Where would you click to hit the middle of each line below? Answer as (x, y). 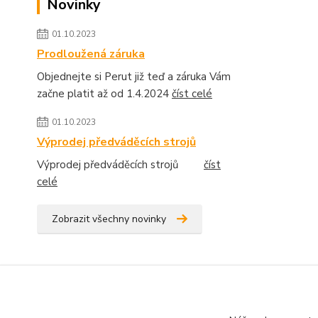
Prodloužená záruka (91, 54)
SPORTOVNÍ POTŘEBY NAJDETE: (97, 273)
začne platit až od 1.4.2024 (104, 94)
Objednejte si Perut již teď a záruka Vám (134, 77)
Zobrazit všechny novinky (109, 219)
